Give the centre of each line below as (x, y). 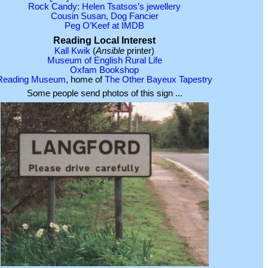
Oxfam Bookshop (104, 70)
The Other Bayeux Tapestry (159, 79)
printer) (139, 51)
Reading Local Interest (104, 40)
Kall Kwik (72, 51)
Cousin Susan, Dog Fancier (104, 16)
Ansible (110, 51)
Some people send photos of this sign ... (104, 93)
